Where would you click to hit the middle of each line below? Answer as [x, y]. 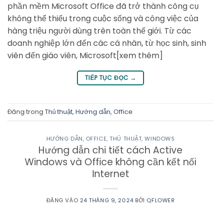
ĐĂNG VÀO [63, 200]
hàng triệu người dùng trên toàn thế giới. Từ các [99, 31]
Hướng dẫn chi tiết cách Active [110, 150]
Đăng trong [26, 111]
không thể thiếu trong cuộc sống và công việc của [103, 19]
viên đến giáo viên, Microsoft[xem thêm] [85, 56]
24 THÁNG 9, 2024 [107, 200]
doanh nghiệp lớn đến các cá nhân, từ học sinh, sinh [107, 43]
